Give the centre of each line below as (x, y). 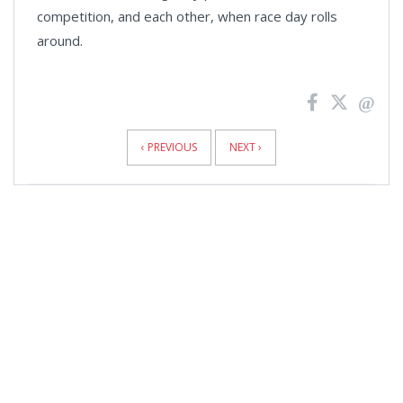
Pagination (59, 133)
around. (62, 40)
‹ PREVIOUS (169, 147)
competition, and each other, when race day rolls (187, 16)
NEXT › (246, 147)
